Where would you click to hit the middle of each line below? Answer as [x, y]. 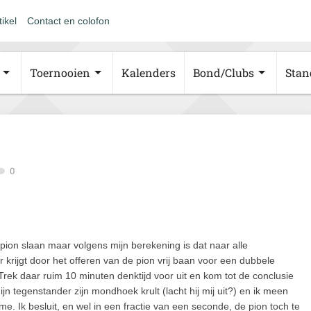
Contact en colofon [68, 21]
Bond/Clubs [224, 73]
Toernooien [60, 73]
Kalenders [149, 73]
